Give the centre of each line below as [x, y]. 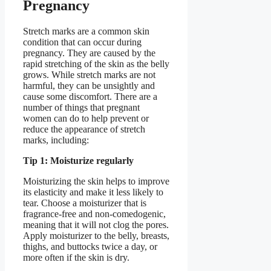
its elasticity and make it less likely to [93, 192]
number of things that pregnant [81, 107]
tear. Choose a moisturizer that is [85, 203]
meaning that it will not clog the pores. [96, 224]
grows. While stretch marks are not [89, 74]
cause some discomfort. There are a [90, 96]
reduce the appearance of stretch [84, 129]
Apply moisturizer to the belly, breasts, [96, 235]
